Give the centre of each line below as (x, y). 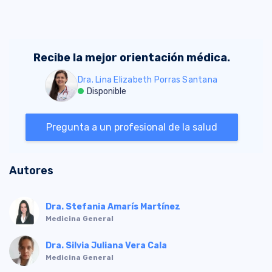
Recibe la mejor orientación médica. (131, 58)
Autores (31, 171)
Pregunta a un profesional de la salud (131, 127)
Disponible (107, 92)
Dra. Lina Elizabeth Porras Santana (148, 80)
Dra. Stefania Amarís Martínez (113, 207)
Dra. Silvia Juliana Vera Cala (106, 246)
